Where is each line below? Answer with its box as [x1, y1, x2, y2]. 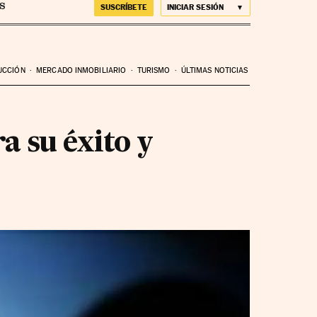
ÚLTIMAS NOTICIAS [180, 65, 248, 75]
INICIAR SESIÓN [166, 2, 224, 12]
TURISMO [137, 65, 171, 75]
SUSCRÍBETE [100, 2, 147, 12]
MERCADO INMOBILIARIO [36, 65, 127, 75]
